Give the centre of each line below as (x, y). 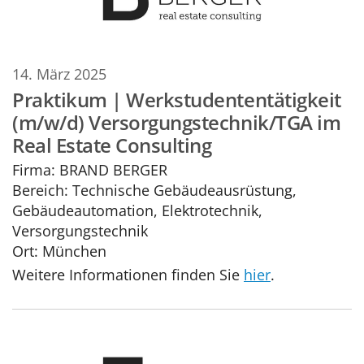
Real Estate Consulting (112, 145)
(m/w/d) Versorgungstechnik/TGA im (177, 122)
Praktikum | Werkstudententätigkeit (177, 99)
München (74, 251)
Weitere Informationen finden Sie (128, 275)
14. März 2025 (59, 74)
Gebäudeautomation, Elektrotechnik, (137, 210)
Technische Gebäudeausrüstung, (182, 190)
